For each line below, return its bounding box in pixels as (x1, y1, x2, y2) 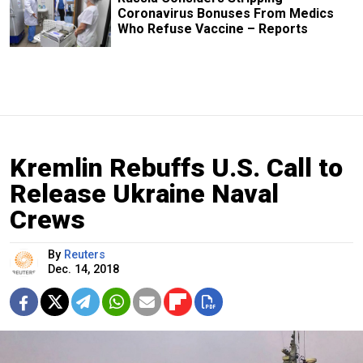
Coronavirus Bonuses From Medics (117, 5, 334, 21)
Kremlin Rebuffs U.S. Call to (10, 152, 343, 183)
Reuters (64, 247, 105, 262)
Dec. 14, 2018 (48, 262, 119, 276)
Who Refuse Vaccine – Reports (117, 20, 308, 36)
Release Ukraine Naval (10, 177, 279, 209)
